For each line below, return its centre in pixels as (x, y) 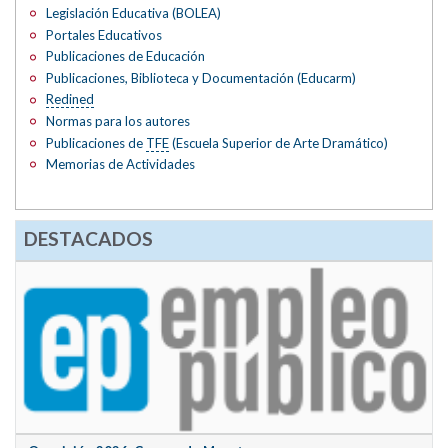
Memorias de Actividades (121, 164)
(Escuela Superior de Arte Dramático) (279, 142)
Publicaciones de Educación (126, 56)
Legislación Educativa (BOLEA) (134, 13)
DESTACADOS (88, 239)
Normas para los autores (118, 120)
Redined (70, 99)
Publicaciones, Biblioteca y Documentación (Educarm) (201, 77)
